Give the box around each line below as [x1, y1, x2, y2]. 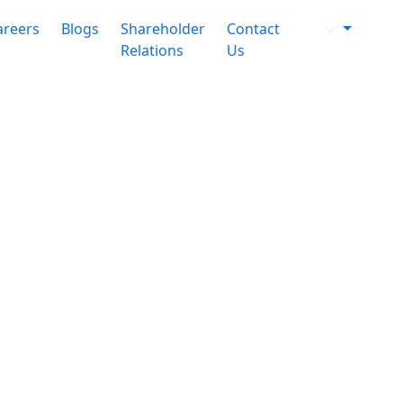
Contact [227, 19, 281, 39]
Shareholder [121, 19, 206, 39]
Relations [121, 40, 184, 60]
